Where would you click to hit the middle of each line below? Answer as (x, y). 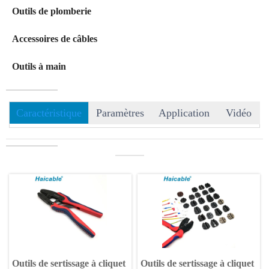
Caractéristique (49, 113)
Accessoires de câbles (55, 39)
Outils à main (39, 67)
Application (184, 113)
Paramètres (120, 113)
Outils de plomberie (52, 11)
